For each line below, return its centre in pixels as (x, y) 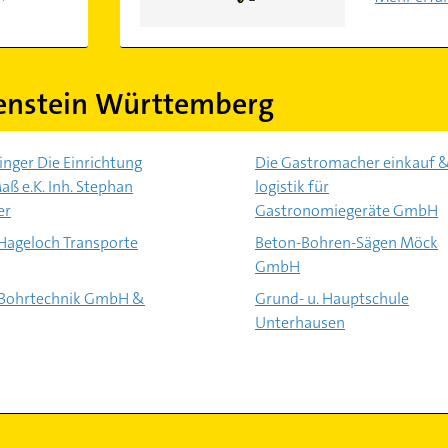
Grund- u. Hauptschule (331, 298)
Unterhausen (299, 322)
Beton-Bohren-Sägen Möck (346, 242)
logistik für (291, 186)
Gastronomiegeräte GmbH (346, 210)
